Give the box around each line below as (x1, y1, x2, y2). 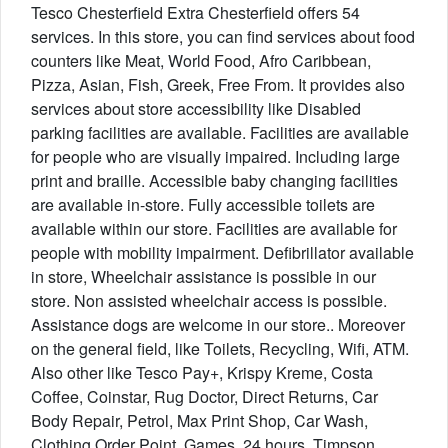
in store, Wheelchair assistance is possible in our (31, 265, 376, 288)
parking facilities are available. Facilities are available (31, 121, 409, 144)
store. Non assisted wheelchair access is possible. (31, 289, 387, 312)
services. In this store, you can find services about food (31, 25, 415, 48)
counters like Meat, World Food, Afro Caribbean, (31, 49, 371, 72)
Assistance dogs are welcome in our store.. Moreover (31, 313, 405, 336)
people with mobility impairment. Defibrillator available (31, 241, 414, 264)
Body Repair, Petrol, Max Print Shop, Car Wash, (31, 409, 368, 432)
